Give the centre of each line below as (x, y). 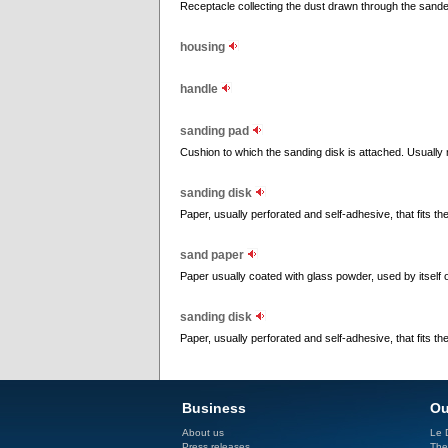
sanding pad (216, 131)
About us (203, 432)
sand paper (213, 255)
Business (214, 408)
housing (204, 47)
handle (200, 89)
